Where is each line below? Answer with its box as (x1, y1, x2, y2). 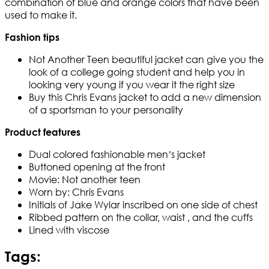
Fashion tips (5, 31, 59, 43)
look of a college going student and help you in (29, 65, 245, 79)
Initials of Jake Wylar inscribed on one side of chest (29, 198, 258, 211)
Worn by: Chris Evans (29, 186, 124, 199)
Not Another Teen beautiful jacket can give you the (29, 53, 264, 66)
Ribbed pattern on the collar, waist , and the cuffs (29, 211, 253, 224)
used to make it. (5, 8, 77, 22)
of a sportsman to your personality (29, 103, 183, 116)
